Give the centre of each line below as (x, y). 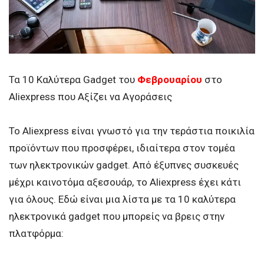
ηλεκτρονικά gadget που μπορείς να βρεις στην (117, 217)
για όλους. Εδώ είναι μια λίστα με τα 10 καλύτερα (122, 199)
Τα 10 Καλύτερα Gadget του (73, 80)
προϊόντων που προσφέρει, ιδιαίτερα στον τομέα (122, 148)
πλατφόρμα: (36, 234)
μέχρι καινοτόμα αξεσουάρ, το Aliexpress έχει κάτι (125, 182)
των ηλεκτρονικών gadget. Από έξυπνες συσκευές (124, 165)
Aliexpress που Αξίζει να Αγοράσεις (90, 97)
